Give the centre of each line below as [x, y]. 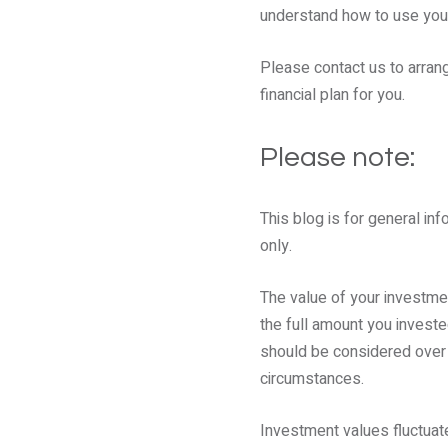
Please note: [337, 158]
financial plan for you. [334, 95]
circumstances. [311, 379]
